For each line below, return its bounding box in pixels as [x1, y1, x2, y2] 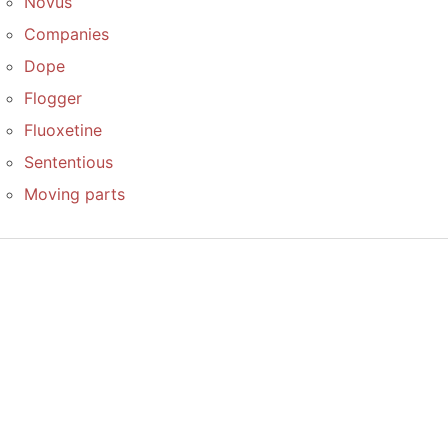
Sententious [24, 151, 113, 172]
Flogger [24, 87, 82, 108]
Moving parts [24, 183, 125, 204]
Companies [24, 23, 109, 44]
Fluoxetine [24, 119, 102, 140]
